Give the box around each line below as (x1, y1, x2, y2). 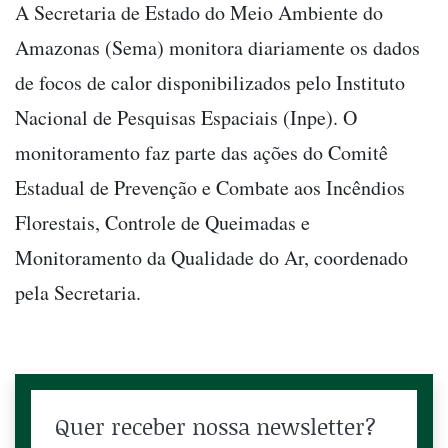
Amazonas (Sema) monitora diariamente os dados (15, 33, 420, 61)
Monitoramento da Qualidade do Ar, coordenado (15, 243, 408, 271)
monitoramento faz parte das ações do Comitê (15, 138, 388, 166)
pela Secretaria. (15, 278, 141, 306)
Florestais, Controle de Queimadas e (15, 208, 310, 236)
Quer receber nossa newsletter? (55, 410, 376, 442)
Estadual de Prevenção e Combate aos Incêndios (15, 173, 405, 201)
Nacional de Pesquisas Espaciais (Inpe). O (15, 103, 357, 131)
